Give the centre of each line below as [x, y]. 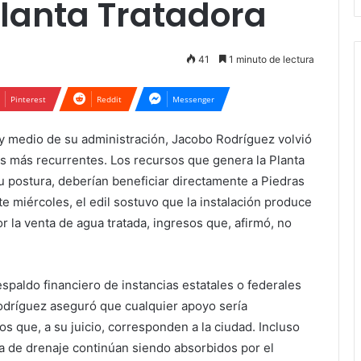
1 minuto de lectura [270, 59]
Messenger [193, 99]
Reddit [109, 99]
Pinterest [28, 99]
